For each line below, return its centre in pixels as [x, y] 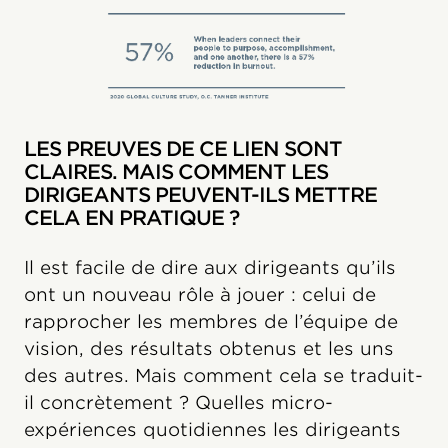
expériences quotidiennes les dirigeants [212, 430]
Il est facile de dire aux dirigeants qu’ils [210, 268]
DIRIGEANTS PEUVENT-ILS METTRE [200, 195]
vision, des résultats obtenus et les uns [209, 349]
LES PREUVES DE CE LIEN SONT [183, 149]
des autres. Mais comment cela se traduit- [223, 376]
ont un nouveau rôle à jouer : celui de [200, 295]
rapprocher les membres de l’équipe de [211, 322]
